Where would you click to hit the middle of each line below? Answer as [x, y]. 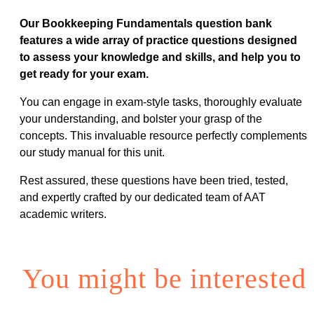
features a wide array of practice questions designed [158, 40]
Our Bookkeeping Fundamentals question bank [146, 23]
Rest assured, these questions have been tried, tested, [154, 180]
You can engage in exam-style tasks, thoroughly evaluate [161, 102]
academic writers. [63, 214]
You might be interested [164, 279]
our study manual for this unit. [92, 152]
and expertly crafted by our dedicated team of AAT [143, 197]
